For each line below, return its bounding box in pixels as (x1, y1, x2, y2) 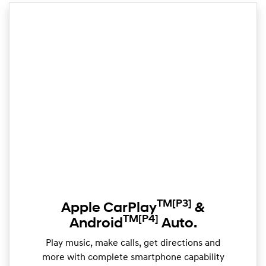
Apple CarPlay (61, 201, 157, 216)
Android (69, 217, 123, 231)
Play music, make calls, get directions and (46, 239, 220, 248)
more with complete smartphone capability (42, 253, 224, 262)
